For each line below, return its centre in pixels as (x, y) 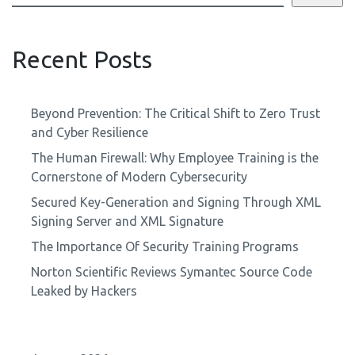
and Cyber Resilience (90, 132)
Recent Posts (82, 59)
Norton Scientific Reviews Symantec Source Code (172, 272)
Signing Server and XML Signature (127, 221)
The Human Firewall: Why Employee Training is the (175, 158)
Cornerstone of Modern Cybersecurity (139, 177)
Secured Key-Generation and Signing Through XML (176, 202)
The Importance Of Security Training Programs (165, 246)
